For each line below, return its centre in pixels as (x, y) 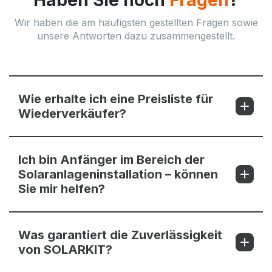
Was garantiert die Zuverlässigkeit (120, 235)
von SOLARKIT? (65, 250)
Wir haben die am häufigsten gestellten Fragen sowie (136, 23)
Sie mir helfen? (62, 189)
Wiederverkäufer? (72, 114)
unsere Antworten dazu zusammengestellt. (136, 36)
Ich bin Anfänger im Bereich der (111, 160)
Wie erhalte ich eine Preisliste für (116, 99)
